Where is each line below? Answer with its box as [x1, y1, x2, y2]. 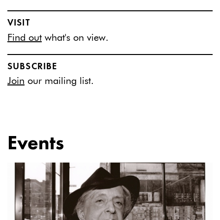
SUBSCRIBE [7, 62, 57, 71]
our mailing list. [25, 76, 94, 86]
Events [7, 134, 64, 154]
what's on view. [42, 32, 109, 43]
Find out [7, 32, 42, 43]
